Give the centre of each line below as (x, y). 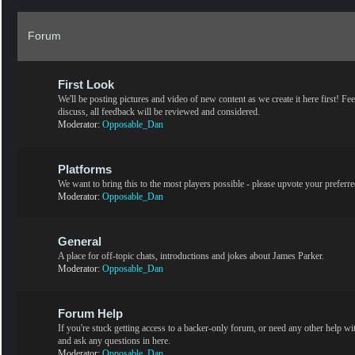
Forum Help (90, 313)
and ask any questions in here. (114, 340)
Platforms (85, 169)
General (80, 241)
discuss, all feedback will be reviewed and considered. (159, 111)
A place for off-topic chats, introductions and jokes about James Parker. (191, 256)
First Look (86, 84)
